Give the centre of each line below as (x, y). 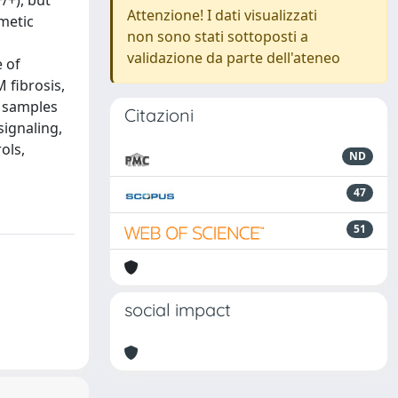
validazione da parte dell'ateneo (234, 58)
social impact (178, 310)
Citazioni (159, 115)
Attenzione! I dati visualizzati (222, 15)
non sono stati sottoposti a (218, 36)
